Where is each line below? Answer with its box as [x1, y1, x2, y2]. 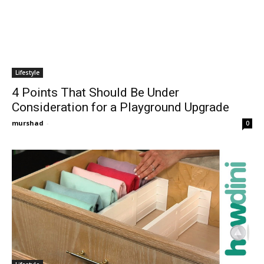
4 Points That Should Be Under [12, 85, 179, 100]
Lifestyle [15, 68, 39, 77]
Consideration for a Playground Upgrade [12, 100, 229, 114]
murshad [12, 118, 44, 127]
